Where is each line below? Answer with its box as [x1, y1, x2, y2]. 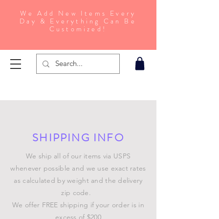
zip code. [61, 188, 95, 197]
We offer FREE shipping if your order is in [12, 200, 144, 210]
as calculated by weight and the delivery [14, 176, 143, 185]
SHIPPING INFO [32, 130, 124, 146]
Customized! [49, 24, 107, 34]
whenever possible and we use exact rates [10, 164, 146, 173]
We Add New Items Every [20, 8, 136, 18]
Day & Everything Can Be [20, 16, 136, 26]
